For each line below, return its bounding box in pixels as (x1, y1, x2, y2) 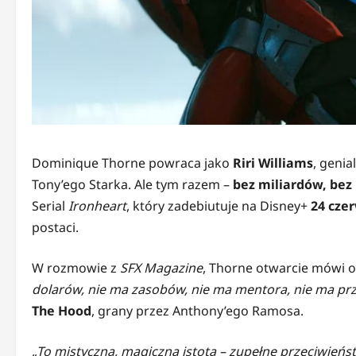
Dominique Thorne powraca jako (32, 154, 233, 172)
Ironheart (68, 197, 126, 215)
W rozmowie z (32, 259, 120, 277)
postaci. (32, 219, 79, 237)
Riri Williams (233, 154, 313, 172)
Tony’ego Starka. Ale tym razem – (32, 176, 233, 194)
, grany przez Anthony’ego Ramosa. (91, 302, 304, 320)
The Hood (32, 302, 91, 320)
